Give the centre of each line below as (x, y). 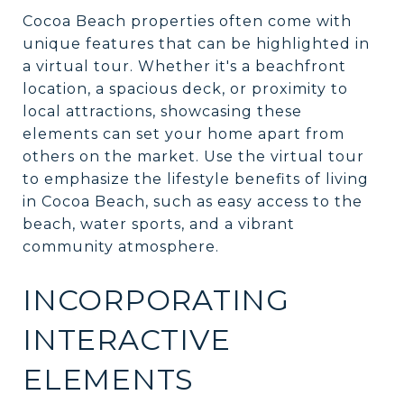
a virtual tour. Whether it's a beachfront (184, 66)
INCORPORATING (156, 299)
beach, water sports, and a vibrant (159, 224)
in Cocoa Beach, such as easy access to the (193, 201)
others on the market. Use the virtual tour (193, 156)
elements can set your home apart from (184, 133)
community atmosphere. (121, 246)
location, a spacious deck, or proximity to (185, 88)
